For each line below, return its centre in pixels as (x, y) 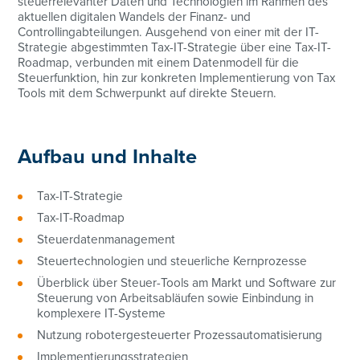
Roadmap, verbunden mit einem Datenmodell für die (159, 63)
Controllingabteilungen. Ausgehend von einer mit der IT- (169, 33)
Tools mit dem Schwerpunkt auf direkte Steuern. (147, 94)
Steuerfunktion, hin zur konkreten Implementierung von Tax (177, 78)
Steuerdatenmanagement (106, 239)
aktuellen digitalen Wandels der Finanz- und (135, 17)
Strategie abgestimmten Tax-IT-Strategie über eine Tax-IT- (175, 48)
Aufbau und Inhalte (108, 157)
